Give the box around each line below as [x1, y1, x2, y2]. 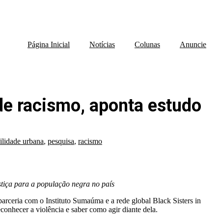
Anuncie [180, 40, 206, 49]
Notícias [89, 40, 115, 49]
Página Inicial [27, 40, 70, 49]
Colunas [135, 40, 160, 49]
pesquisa [48, 137, 74, 146]
